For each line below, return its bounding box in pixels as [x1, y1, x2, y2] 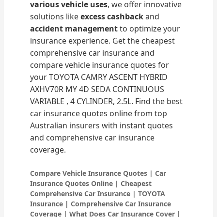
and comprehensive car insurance [30, 132, 155, 143]
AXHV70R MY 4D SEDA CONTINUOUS [30, 83, 165, 94]
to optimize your [118, 23, 181, 34]
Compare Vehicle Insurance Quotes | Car [30, 169, 167, 178]
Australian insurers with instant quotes [30, 120, 173, 131]
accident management [30, 23, 118, 34]
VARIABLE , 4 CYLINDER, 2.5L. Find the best [30, 95, 183, 107]
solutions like [30, 11, 81, 22]
